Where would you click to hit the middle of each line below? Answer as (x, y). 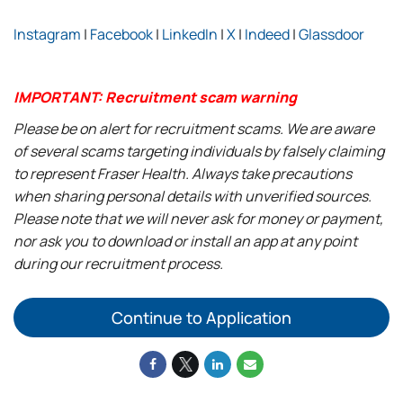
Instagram (47, 34)
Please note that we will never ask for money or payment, (198, 219)
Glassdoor (331, 34)
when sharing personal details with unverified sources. (193, 196)
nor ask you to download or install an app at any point (185, 241)
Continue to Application (201, 318)
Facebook (121, 34)
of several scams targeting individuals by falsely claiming (199, 151)
